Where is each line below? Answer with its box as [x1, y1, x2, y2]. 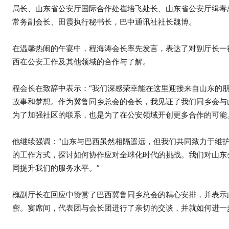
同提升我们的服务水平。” [12, 163, 100, 173]
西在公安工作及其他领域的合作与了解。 [12, 56, 150, 66]
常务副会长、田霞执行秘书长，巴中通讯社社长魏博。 [12, 16, 196, 27]
